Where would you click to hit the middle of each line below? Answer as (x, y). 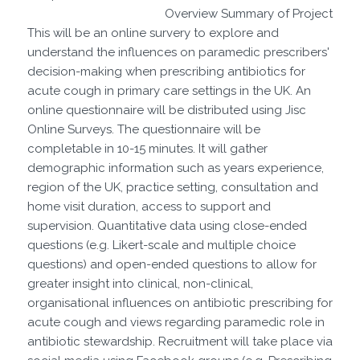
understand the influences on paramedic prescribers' (178, 52)
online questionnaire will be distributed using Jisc (166, 110)
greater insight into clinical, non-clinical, (140, 283)
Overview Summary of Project (249, 13)
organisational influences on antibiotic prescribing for (180, 303)
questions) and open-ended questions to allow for (172, 264)
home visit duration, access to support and (149, 206)
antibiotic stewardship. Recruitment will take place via (180, 341)
